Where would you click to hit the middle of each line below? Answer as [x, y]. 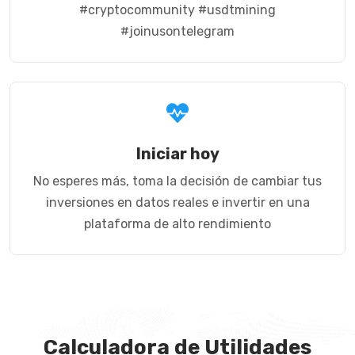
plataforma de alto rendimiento [177, 223]
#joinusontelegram [177, 31]
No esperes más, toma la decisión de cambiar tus [177, 181]
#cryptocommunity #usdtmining [177, 10]
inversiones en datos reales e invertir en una [177, 202]
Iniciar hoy [177, 153]
